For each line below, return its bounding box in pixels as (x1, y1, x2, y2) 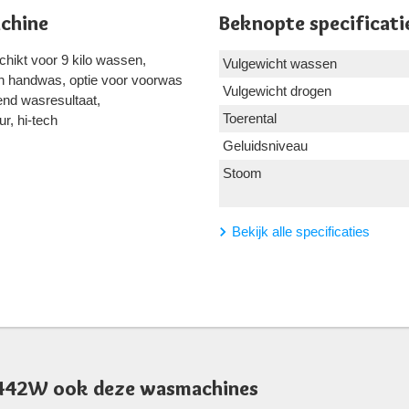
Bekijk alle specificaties (232, 223, 370, 239)
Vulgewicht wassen (223, 55, 337, 71)
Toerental (223, 110, 277, 126)
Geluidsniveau (223, 137, 308, 153)
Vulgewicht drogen (223, 82, 331, 99)
